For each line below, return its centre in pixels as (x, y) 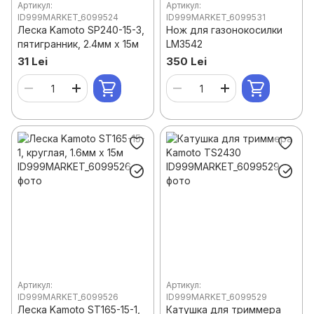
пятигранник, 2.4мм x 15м (78, 44)
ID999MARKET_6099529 (217, 297)
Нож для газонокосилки (224, 30)
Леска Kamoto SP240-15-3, (81, 30)
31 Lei (33, 61)
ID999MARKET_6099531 (216, 17)
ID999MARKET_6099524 (68, 17)
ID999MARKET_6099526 (68, 297)
